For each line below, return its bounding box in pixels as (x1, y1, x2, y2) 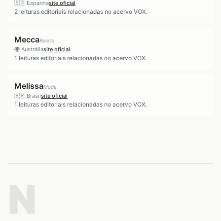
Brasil (27, 92, 41, 99)
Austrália (21, 46, 43, 53)
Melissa (14, 81, 43, 91)
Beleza (39, 37, 55, 43)
